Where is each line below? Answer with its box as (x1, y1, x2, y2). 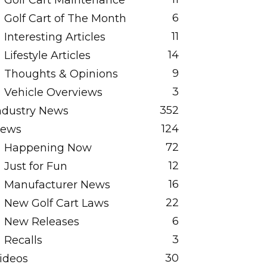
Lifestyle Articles (4, 49, 91, 62)
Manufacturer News (4, 178, 110, 191)
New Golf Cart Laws (4, 197, 109, 210)
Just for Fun (4, 160, 67, 173)
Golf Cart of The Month (4, 12, 126, 25)
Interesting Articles (4, 30, 105, 44)
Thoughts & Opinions (4, 67, 118, 80)
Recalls (4, 234, 42, 247)
